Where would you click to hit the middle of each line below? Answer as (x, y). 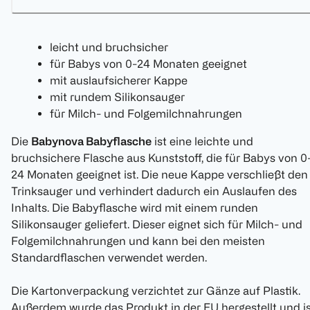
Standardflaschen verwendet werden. (109, 258)
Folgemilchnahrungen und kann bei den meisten (138, 241)
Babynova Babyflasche (91, 142)
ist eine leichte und (202, 142)
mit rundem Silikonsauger (117, 97)
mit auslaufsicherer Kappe (119, 81)
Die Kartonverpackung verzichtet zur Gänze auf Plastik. (156, 291)
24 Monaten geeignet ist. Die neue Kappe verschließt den (159, 175)
